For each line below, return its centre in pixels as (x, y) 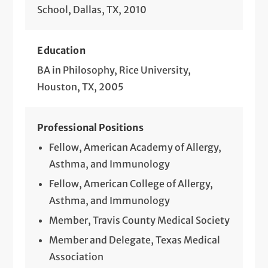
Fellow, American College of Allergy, (131, 183)
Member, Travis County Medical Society (140, 220)
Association (77, 256)
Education (61, 50)
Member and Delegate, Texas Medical (135, 240)
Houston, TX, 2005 (81, 86)
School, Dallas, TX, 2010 (92, 9)
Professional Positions (90, 127)
